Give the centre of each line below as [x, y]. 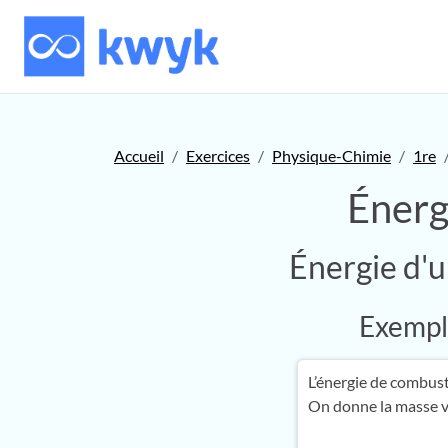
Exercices [218, 155]
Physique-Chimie [331, 155]
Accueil [139, 155]
